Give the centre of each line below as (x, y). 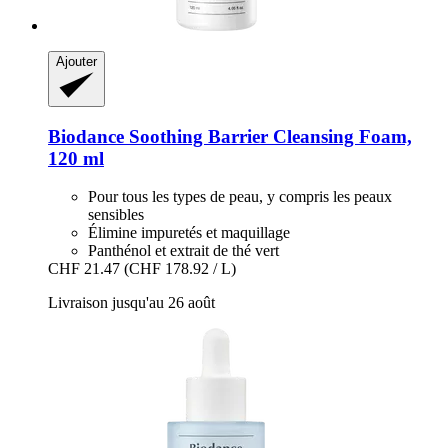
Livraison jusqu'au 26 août (131, 303)
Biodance (86, 136)
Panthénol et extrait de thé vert (183, 251)
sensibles (116, 215)
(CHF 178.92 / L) (180, 269)
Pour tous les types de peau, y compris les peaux (240, 197)
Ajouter (76, 61)
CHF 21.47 (84, 269)
